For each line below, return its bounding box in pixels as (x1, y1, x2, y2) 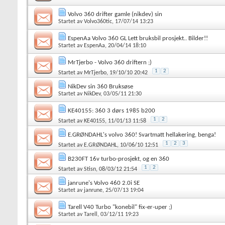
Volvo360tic (84, 18, 112, 25)
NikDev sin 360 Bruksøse (68, 83, 133, 90)
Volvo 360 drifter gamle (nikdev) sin (68, 11, 162, 18)
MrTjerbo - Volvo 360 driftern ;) (68, 59, 152, 66)
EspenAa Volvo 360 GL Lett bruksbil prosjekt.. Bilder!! (68, 35, 208, 42)
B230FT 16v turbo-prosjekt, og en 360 (68, 155, 169, 162)
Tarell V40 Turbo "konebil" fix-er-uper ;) (68, 203, 172, 210)
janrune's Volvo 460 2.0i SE (68, 179, 140, 186)
